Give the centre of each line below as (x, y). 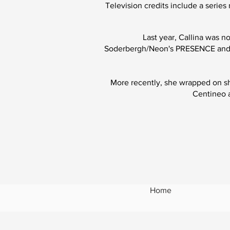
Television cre (130, 5)
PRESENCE (195, 49)
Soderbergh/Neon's (140, 49)
